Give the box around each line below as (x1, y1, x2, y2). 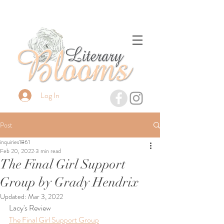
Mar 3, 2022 (28, 191, 63, 201)
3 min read (35, 146, 61, 155)
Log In (40, 89, 59, 101)
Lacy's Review (9, 202, 51, 213)
